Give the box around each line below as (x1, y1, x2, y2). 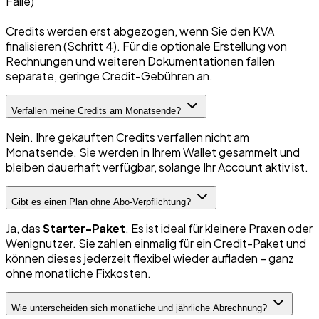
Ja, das (6, 220, 43, 236)
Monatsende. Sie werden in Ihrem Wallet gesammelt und (6, 144, 300, 159)
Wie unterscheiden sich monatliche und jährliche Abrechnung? (11, 302, 267, 313)
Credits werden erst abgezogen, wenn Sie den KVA (6, 23, 274, 38)
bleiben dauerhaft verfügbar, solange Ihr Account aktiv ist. (6, 159, 308, 174)
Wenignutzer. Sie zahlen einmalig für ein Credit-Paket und (6, 235, 306, 251)
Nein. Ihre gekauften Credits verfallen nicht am (6, 129, 249, 145)
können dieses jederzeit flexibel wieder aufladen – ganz (6, 250, 294, 266)
